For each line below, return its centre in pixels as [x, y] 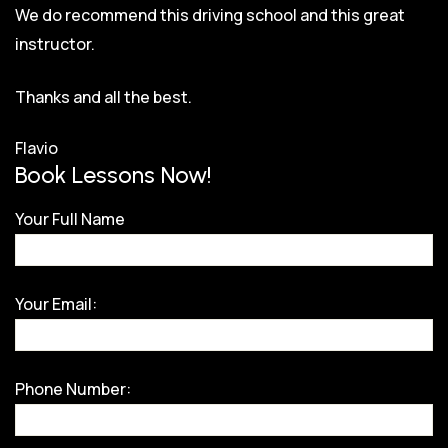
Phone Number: [73, 388]
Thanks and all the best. [103, 96]
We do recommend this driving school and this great [210, 14]
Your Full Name [70, 218]
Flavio [36, 147]
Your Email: [56, 303]
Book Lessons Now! [113, 174]
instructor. [55, 43]
